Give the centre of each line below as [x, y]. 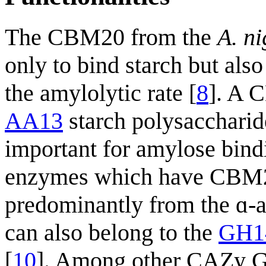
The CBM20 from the [111, 37]
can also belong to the [112, 233]
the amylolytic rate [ [101, 93]
